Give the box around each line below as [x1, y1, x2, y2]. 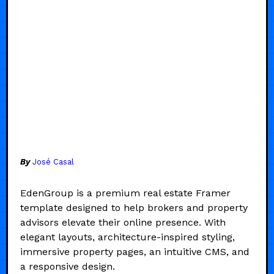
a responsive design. [20, 260, 115, 272]
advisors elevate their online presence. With [20, 216, 226, 228]
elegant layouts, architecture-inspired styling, [20, 231, 235, 243]
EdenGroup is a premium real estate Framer [20, 187, 231, 199]
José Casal [32, 157, 74, 166]
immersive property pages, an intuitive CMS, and [20, 245, 250, 257]
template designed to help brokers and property [20, 201, 248, 213]
